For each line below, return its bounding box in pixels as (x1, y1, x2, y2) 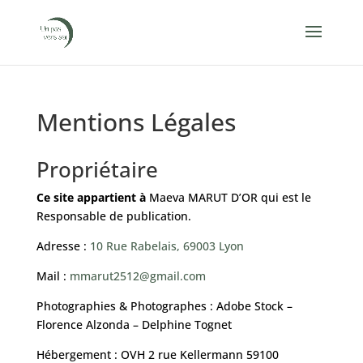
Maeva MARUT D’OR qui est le (148, 190, 311, 205)
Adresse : (36, 238, 90, 254)
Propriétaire (36, 155, 158, 184)
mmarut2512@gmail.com (69, 268, 206, 284)
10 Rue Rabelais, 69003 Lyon (89, 238, 244, 254)
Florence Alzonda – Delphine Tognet (36, 317, 232, 332)
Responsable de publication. (36, 208, 191, 224)
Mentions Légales (36, 105, 236, 139)
